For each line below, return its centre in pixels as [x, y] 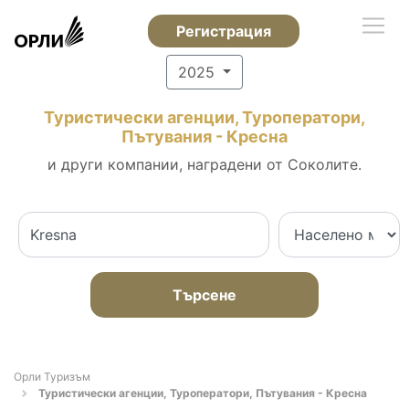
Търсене [204, 295]
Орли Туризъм [52, 377]
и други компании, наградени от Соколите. [204, 164]
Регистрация [223, 31]
